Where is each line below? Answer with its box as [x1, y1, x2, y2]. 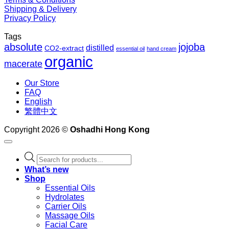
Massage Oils [45, 211, 95, 220]
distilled [86, 43, 114, 53]
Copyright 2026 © [4, 125, 70, 134]
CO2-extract [44, 44, 84, 53]
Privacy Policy [4, 14, 56, 23]
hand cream [147, 45, 176, 52]
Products [36, 151, 68, 161]
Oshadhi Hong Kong [70, 125, 150, 134]
